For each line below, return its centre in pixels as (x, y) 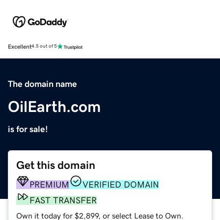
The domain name (42, 84)
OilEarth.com (54, 106)
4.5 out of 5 (44, 46)
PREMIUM (49, 184)
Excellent (20, 46)
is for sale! (28, 129)
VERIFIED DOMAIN (121, 184)
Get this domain (56, 165)
